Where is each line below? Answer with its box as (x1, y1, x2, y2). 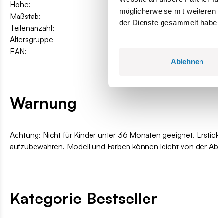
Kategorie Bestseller (10, 188, 157, 208)
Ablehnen (171, 57, 203, 66)
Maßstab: (10, 11, 41, 21)
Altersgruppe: (10, 34, 55, 44)
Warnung (10, 92, 77, 112)
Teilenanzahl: (10, 22, 54, 33)
